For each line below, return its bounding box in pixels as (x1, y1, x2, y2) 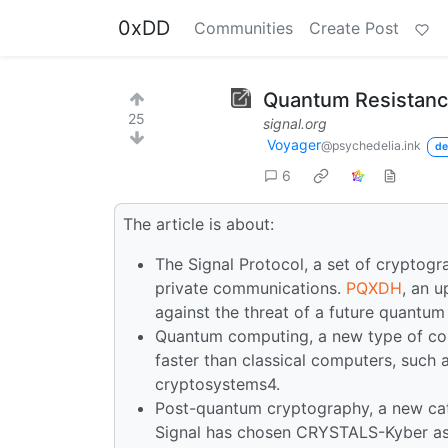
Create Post (309, 18, 399, 38)
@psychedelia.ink (321, 138, 421, 153)
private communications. (155, 277, 346, 298)
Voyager (267, 136, 321, 153)
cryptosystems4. (155, 373, 280, 394)
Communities (194, 18, 293, 38)
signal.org (263, 115, 327, 132)
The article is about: (123, 213, 274, 234)
